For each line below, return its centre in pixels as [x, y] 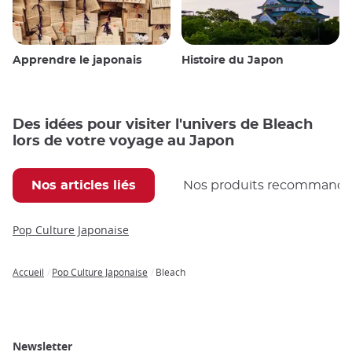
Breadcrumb [46, 284]
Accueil [28, 272]
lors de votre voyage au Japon [123, 141]
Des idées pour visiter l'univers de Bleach [163, 125]
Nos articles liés [84, 186]
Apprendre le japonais [77, 61]
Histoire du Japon [233, 61]
